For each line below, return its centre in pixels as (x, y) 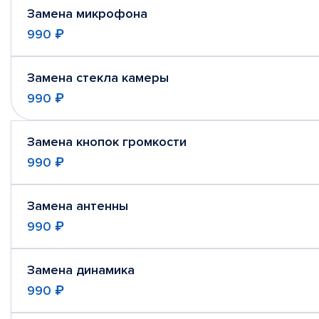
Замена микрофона (87, 14)
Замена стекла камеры (98, 78)
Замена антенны (78, 206)
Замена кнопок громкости (107, 142)
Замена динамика (81, 270)
